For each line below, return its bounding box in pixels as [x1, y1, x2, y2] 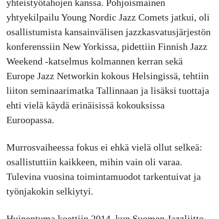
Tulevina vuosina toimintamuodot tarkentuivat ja [6, 171, 201, 182]
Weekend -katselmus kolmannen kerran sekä [6, 55, 183, 66]
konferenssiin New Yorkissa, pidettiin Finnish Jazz [6, 41, 207, 52]
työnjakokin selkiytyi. [6, 185, 93, 197]
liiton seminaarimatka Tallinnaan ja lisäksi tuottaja [6, 85, 209, 96]
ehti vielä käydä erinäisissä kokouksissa [6, 99, 165, 110]
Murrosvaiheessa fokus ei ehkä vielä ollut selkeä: [6, 141, 202, 153]
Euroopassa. [6, 114, 54, 125]
